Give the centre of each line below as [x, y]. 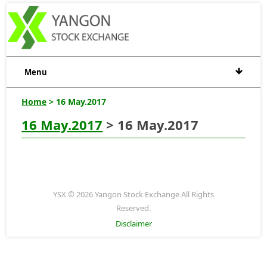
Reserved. [133, 208]
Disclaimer [133, 223]
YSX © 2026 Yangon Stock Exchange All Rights [133, 194]
